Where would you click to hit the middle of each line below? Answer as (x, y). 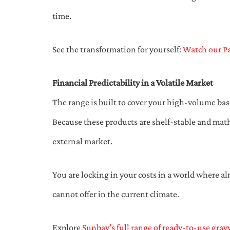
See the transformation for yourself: (118, 49)
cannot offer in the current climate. (116, 194)
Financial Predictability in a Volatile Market (133, 82)
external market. (82, 141)
